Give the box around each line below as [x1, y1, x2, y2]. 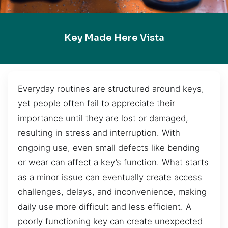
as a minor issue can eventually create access [18, 172, 202, 182]
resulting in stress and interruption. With [18, 127, 180, 138]
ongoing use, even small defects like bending [18, 142, 200, 153]
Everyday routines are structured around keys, [18, 83, 204, 94]
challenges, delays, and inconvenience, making [18, 186, 207, 197]
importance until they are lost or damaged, [18, 112, 188, 123]
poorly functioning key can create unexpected [18, 216, 203, 226]
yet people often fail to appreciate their [18, 98, 175, 108]
